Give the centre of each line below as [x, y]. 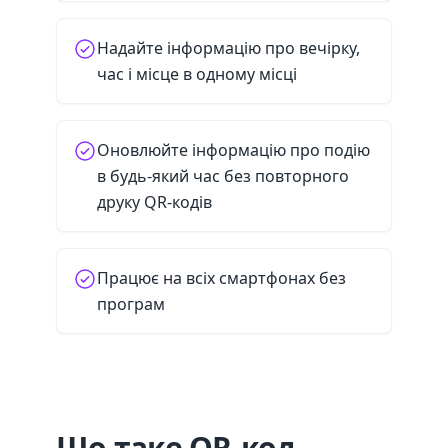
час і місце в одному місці [197, 74]
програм [131, 304]
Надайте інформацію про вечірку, [228, 48]
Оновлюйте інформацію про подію [233, 150]
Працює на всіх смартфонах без [221, 278]
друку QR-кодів [154, 202]
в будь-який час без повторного [223, 176]
